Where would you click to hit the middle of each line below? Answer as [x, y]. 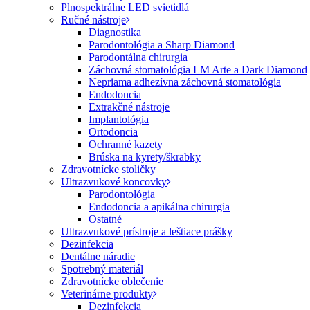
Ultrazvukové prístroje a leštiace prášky [147, 231]
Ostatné [105, 219]
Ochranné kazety [126, 144]
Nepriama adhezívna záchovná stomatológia [185, 82]
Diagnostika [115, 32]
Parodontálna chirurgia [138, 57]
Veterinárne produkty [107, 293]
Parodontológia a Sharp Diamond [162, 44]
